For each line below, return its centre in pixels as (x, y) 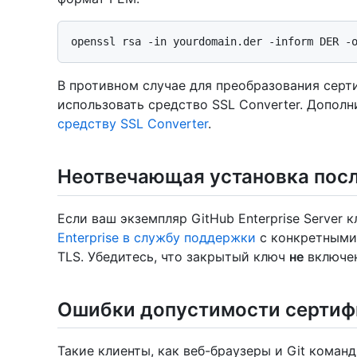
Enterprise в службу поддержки (157, 237)
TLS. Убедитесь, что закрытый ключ (173, 256)
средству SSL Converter (133, 124)
